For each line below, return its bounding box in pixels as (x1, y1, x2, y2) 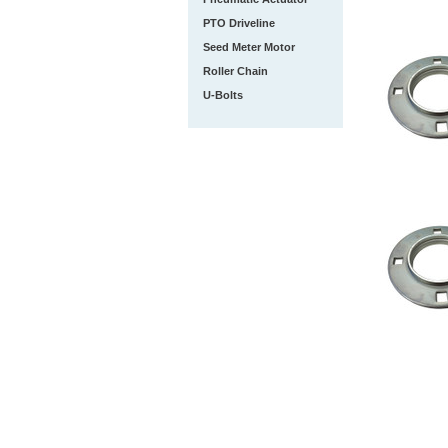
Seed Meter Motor (203, 41, 295, 53)
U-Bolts (203, 89, 243, 101)
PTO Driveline (203, 17, 275, 29)
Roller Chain (203, 65, 268, 77)
